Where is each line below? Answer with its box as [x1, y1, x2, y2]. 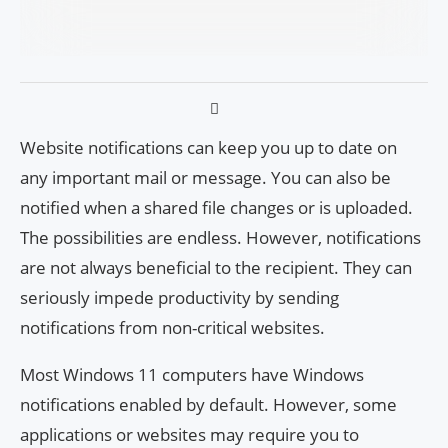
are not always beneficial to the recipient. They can [20, 256, 412, 280]
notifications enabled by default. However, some [20, 393, 397, 417]
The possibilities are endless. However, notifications [20, 226, 421, 250]
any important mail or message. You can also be [20, 166, 391, 190]
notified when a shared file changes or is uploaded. [20, 196, 413, 220]
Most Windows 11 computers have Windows [20, 363, 364, 387]
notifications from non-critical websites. [20, 316, 325, 340]
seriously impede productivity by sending [20, 286, 339, 310]
